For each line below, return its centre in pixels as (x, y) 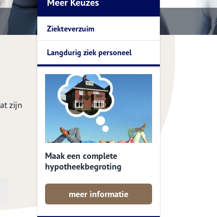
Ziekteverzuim (71, 29)
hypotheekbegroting (83, 166)
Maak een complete (81, 156)
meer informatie (99, 194)
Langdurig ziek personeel (89, 52)
